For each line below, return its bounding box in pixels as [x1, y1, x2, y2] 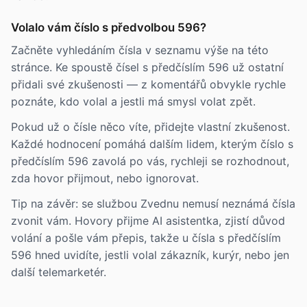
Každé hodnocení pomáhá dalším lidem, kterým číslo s [11, 137, 293, 151]
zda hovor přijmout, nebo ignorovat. [11, 171, 199, 185]
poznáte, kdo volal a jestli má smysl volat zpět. [11, 95, 256, 108]
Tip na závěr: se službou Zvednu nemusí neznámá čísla [11, 197, 295, 210]
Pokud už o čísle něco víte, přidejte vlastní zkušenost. [11, 120, 290, 134]
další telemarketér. [11, 265, 106, 279]
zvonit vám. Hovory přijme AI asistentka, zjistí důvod [11, 214, 285, 228]
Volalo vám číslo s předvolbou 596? [11, 21, 206, 34]
